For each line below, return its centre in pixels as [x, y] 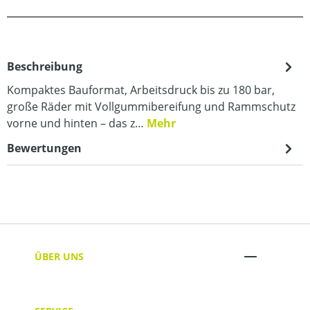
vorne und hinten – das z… [77, 123]
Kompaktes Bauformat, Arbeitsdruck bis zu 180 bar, [141, 90]
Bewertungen [44, 148]
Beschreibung [45, 66]
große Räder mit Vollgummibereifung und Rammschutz [151, 107]
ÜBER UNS [59, 256]
